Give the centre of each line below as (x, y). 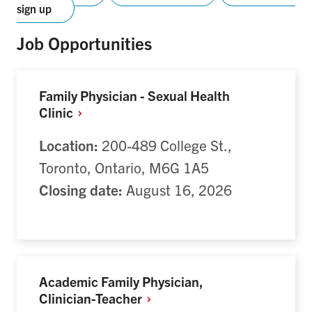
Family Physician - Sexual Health (134, 95)
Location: (69, 145)
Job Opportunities (84, 42)
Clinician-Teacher (92, 298)
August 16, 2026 (177, 190)
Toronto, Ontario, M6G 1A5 (124, 167)
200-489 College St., (165, 145)
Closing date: (81, 190)
